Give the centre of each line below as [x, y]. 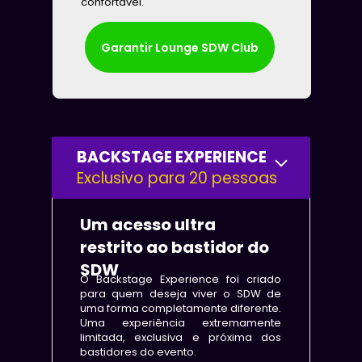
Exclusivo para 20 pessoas [177, 179]
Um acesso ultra [148, 224]
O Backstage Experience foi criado [181, 279]
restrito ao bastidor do [175, 247]
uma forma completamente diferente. [181, 308]
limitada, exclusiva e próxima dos [181, 337]
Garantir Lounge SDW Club [180, 47]
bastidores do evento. [138, 351]
